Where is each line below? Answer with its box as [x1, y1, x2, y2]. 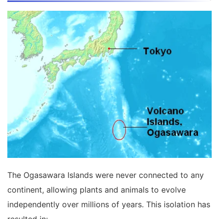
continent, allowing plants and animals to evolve [7, 185, 186, 195]
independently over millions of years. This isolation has [7, 199, 210, 210]
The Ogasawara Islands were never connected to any [7, 170, 204, 180]
